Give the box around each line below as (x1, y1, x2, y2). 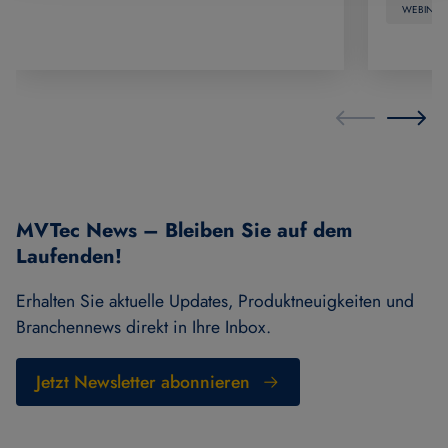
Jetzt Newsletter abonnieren (35, 369, 250, 396)
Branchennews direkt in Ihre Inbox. (16, 314, 271, 341)
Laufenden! (16, 242, 122, 272)
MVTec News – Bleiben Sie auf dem (16, 216, 352, 246)
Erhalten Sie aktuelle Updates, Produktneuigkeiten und (16, 288, 414, 315)
